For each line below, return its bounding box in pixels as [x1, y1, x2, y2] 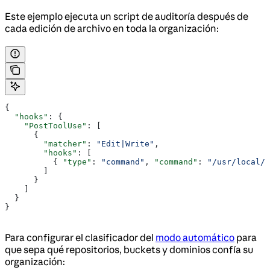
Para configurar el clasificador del [5, 231, 155, 244]
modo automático [155, 231, 234, 244]
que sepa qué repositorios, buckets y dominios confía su [5, 243, 253, 256]
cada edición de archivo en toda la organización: [5, 22, 219, 35]
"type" [63, 157, 92, 167]
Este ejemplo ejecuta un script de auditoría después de [5, 10, 248, 23]
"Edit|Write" [96, 139, 154, 149]
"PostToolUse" [5, 121, 87, 131]
